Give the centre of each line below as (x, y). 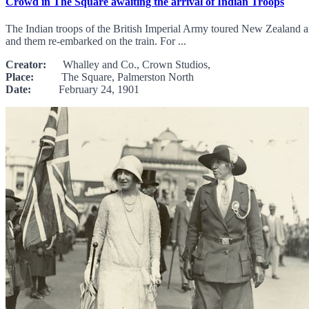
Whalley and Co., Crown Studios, (128, 65)
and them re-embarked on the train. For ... (96, 41)
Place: (20, 77)
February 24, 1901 (85, 90)
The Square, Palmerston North (114, 77)
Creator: (26, 65)
